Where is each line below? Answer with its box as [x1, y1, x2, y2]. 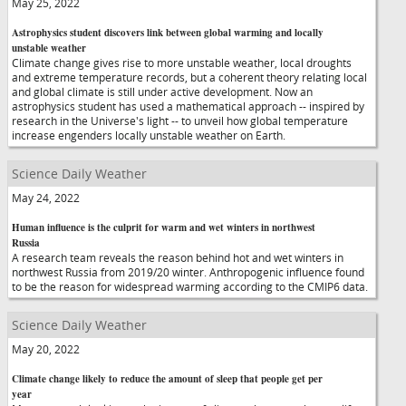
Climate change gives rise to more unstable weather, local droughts [12, 55, 352, 70]
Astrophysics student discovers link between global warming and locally [12, 25, 324, 40]
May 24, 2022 [12, 190, 80, 205]
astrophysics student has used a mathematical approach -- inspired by [12, 99, 364, 113]
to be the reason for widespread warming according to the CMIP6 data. [12, 279, 368, 294]
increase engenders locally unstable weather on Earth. [12, 128, 285, 142]
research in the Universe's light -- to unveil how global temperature [12, 113, 348, 128]
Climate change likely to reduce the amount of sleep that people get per [12, 372, 323, 386]
